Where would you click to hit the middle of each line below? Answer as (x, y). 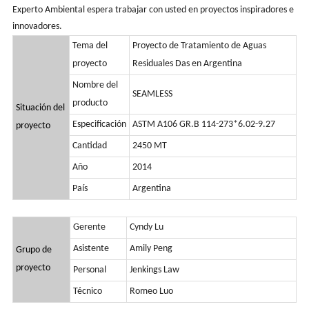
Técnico (87, 291)
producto (90, 103)
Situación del (40, 108)
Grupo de (33, 250)
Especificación (99, 124)
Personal (89, 270)
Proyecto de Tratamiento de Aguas (199, 46)
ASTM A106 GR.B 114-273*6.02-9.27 (203, 124)
